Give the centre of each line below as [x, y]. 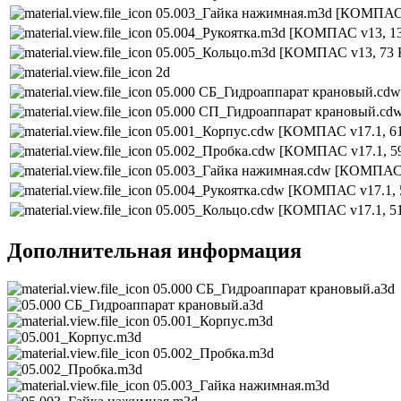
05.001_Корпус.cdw [217, 131]
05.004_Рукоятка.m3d [222, 32]
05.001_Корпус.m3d [213, 320]
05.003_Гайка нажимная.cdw [245, 170]
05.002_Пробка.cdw [218, 150]
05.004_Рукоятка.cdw [222, 190]
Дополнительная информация [154, 250]
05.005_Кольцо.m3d [218, 52]
